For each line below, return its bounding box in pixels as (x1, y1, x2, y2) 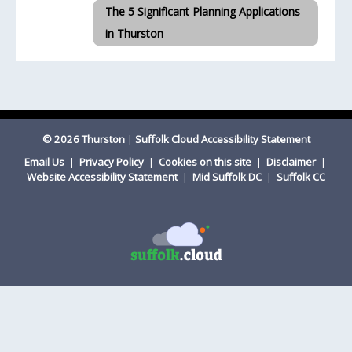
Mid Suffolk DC (192, 170, 264, 184)
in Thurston (105, 26, 164, 41)
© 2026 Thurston (42, 132, 125, 146)
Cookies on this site (158, 155, 254, 169)
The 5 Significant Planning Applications (105, 4, 301, 19)
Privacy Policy (79, 155, 146, 169)
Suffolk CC (277, 170, 325, 184)
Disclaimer (266, 155, 318, 169)
